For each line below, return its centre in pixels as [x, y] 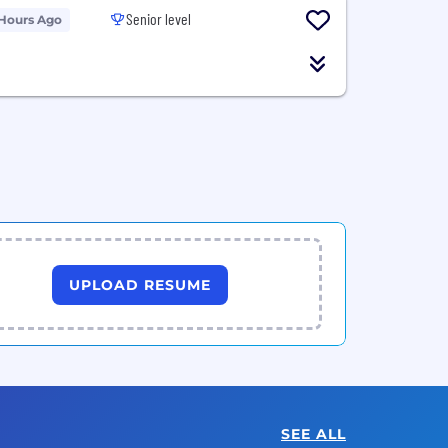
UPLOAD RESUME [140, 284]
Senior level [159, 18]
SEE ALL [313, 434]
